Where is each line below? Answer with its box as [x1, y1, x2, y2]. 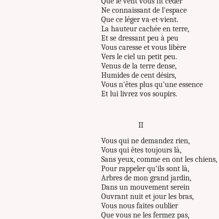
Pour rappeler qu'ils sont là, [101, 164, 189, 173]
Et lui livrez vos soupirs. [101, 89, 177, 98]
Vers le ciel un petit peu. [101, 52, 177, 61]
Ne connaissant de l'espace [101, 6, 187, 15]
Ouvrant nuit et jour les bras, [101, 192, 194, 201]
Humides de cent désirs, [101, 71, 176, 80]
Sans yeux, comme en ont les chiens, [101, 154, 217, 164]
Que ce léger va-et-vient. [101, 15, 178, 24]
